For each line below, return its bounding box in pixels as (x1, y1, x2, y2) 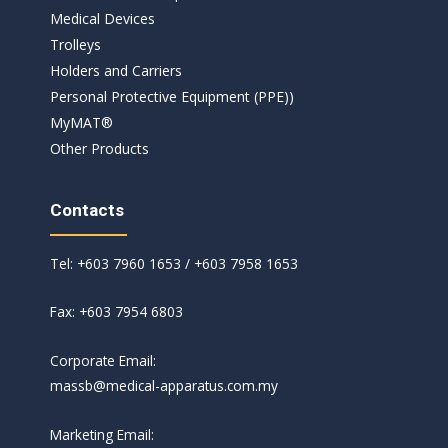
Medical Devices (50, 9, 155, 29)
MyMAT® (50, 113, 113, 133)
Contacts (50, 200, 124, 221)
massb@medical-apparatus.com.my (50, 376, 278, 396)
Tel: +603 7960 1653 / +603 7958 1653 (50, 253, 298, 273)
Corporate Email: (50, 351, 156, 371)
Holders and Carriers (50, 61, 182, 81)
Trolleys (50, 35, 101, 55)
